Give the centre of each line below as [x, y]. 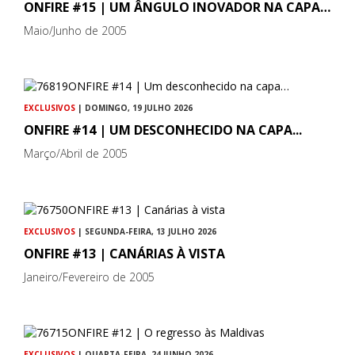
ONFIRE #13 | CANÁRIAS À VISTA [124, 253]
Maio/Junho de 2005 [75, 31]
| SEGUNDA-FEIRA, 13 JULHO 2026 [146, 231]
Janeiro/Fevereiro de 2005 [89, 277]
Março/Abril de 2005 [76, 154]
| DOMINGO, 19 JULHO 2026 [134, 108]
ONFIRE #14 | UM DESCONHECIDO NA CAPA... [163, 130]
